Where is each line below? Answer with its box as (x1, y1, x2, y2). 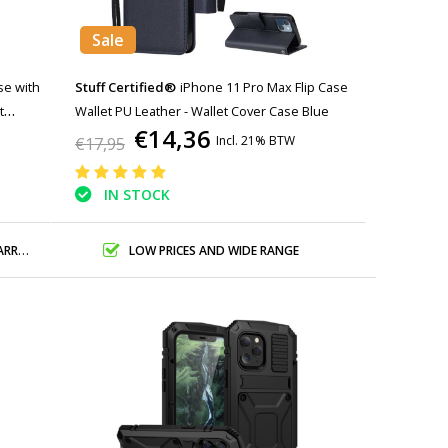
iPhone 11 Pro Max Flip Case (180, 78, 349, 96)
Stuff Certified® (75, 78, 177, 96)
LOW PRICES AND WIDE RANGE (128, 241, 299, 259)
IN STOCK (104, 185, 171, 205)
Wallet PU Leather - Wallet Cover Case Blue (75, 102, 330, 120)
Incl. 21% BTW (216, 132, 296, 149)
